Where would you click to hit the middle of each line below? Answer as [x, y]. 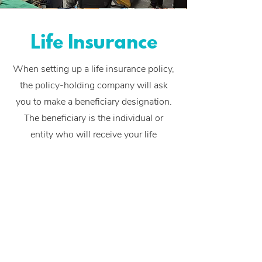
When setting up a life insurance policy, [94, 69]
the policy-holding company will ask [94, 85]
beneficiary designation [122, 102]
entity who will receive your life [94, 135]
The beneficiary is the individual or [94, 118]
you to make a [45, 102]
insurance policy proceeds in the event [94, 151]
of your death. [94, 167]
